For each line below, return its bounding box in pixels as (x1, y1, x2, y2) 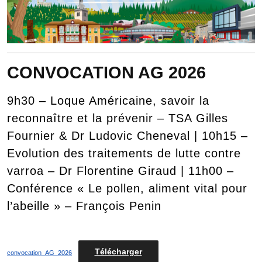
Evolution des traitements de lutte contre (7, 146, 241, 160)
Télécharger (94, 247, 142, 257)
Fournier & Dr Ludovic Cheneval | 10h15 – (7, 129, 248, 142)
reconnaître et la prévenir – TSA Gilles (7, 111, 228, 125)
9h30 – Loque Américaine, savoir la (7, 94, 209, 107)
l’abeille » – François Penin (7, 199, 161, 212)
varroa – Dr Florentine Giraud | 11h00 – (7, 164, 234, 177)
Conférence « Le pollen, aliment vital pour (7, 181, 247, 195)
